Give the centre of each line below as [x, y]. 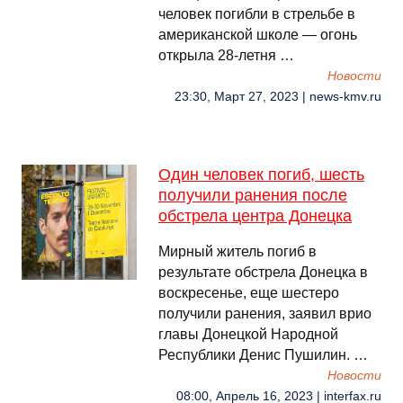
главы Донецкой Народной [248, 334]
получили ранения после [253, 195]
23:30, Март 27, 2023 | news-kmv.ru [278, 97]
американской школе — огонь [258, 35]
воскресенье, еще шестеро [249, 293]
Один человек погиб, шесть [261, 175]
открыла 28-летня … [226, 55]
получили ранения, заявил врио [265, 313]
